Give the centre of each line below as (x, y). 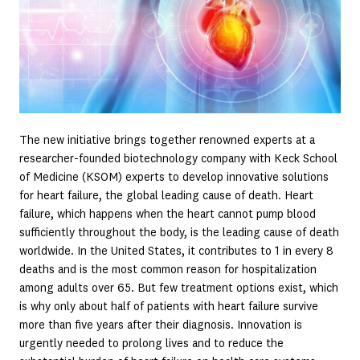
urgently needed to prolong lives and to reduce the (151, 344)
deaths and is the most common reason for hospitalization (168, 270)
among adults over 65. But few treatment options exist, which (179, 288)
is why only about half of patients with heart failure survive (169, 307)
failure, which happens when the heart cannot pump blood (168, 214)
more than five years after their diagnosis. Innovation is (161, 325)
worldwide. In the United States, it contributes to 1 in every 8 (176, 251)
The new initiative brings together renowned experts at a (167, 140)
